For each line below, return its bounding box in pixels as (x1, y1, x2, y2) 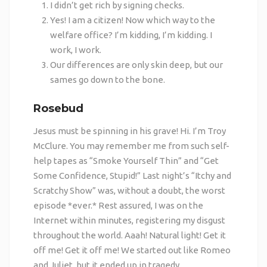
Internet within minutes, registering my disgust (33, 215, 225, 225)
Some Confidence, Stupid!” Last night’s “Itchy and (33, 170, 231, 181)
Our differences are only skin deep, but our (50, 60, 223, 70)
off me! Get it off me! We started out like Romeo (33, 244, 231, 255)
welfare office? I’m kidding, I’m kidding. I (50, 30, 213, 41)
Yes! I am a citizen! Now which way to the (50, 15, 216, 26)
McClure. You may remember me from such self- (33, 140, 229, 151)
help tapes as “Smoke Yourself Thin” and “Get (33, 155, 219, 166)
